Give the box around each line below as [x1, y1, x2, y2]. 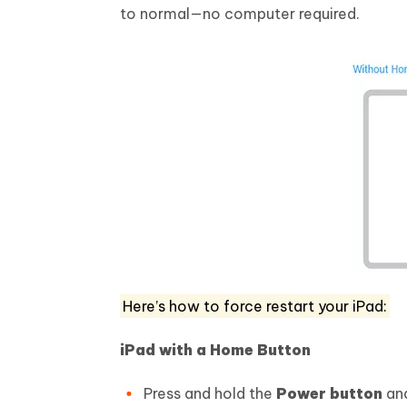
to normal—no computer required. [120, 4, 360, 23]
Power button [276, 383, 382, 402]
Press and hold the [144, 383, 276, 402]
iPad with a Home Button [120, 340, 311, 359]
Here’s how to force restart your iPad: [123, 296, 388, 315]
